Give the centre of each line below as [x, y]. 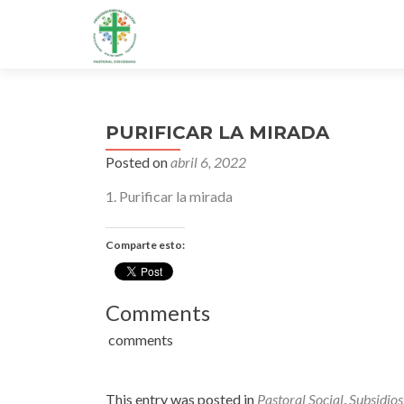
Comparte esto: [145, 245]
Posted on [138, 162]
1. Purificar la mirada [169, 196]
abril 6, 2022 [208, 162]
